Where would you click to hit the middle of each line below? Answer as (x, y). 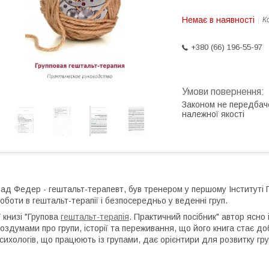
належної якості (213, 114)
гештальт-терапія (95, 217)
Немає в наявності (218, 20)
